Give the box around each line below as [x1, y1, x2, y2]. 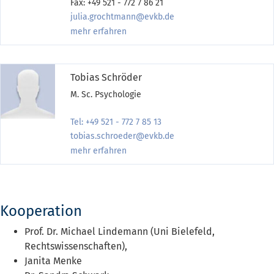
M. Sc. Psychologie [70, 89, 141, 100]
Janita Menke [24, 254, 82, 267]
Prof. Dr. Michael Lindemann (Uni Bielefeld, [24, 225, 215, 237]
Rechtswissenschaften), [24, 240, 127, 252]
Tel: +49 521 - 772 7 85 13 [70, 116, 161, 127]
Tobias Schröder [70, 71, 142, 83]
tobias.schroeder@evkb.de [70, 130, 174, 141]
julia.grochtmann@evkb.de [70, 11, 174, 22]
